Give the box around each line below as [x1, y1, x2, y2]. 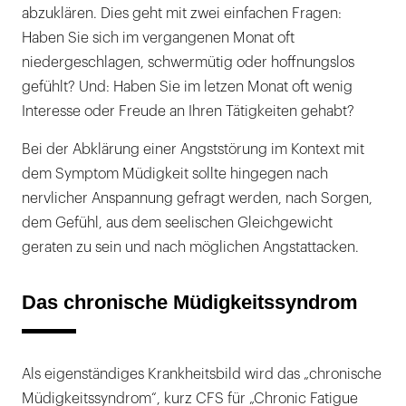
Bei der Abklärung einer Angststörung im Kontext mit [22, 142, 364, 158]
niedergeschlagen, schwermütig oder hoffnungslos [22, 55, 354, 71]
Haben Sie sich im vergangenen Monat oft [22, 31, 295, 46]
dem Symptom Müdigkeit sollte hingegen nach [22, 167, 328, 182]
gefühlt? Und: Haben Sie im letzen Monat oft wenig [22, 80, 353, 95]
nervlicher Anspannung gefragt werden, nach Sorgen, [22, 191, 372, 207]
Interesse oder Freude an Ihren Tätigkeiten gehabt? [22, 104, 354, 120]
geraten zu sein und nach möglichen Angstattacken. [22, 240, 359, 256]
